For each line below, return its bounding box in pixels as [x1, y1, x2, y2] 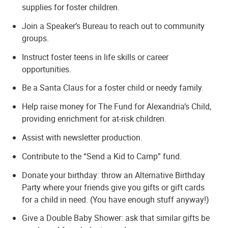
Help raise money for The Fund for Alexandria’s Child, [22, 101, 212, 112]
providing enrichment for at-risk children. [22, 113, 167, 125]
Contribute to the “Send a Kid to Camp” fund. [22, 150, 182, 162]
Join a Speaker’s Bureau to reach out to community [22, 20, 205, 32]
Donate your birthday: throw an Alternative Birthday [22, 169, 206, 181]
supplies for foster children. [22, 1, 120, 13]
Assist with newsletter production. [22, 131, 143, 143]
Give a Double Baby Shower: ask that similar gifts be [22, 212, 210, 224]
